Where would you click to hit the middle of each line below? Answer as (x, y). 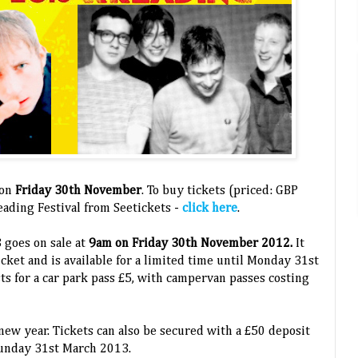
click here (210, 209)
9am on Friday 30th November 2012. (192, 244)
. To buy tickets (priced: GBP (220, 191)
